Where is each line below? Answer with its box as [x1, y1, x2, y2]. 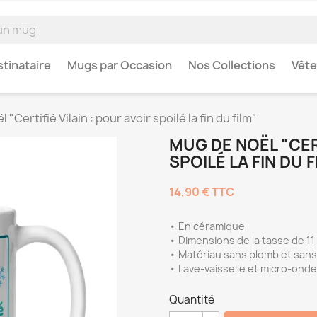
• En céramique [169, 219, 245, 233]
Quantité [169, 292, 214, 307]
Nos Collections [188, 57, 275, 73]
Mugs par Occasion [67, 57, 172, 73]
